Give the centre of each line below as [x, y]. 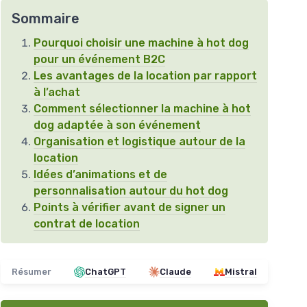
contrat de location [87, 224]
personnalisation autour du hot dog [131, 191]
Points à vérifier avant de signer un [130, 207]
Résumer [32, 272]
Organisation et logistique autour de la [139, 142]
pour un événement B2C [99, 59]
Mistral [241, 272]
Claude [175, 272]
